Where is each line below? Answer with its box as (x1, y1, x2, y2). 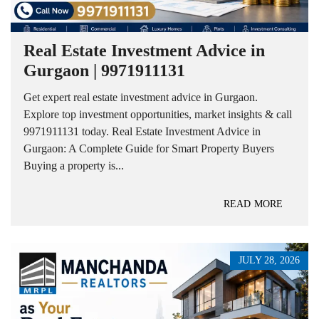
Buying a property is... (23, 159, 124, 172)
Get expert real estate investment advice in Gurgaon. (23, 90, 258, 103)
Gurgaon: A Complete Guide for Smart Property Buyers (23, 142, 274, 155)
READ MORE (224, 198, 283, 209)
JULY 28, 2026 (239, 254, 300, 266)
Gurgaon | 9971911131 (23, 61, 185, 80)
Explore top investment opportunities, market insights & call (23, 108, 292, 120)
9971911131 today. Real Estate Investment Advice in (23, 125, 261, 137)
